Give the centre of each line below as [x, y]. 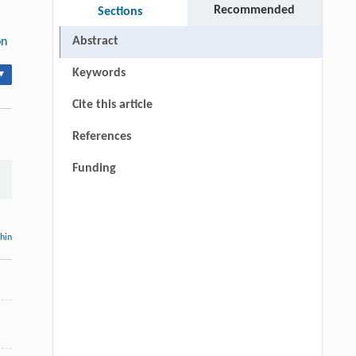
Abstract [95, 42]
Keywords [99, 74]
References [101, 137]
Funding [94, 169]
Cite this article [112, 105]
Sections [120, 12]
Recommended [255, 11]
